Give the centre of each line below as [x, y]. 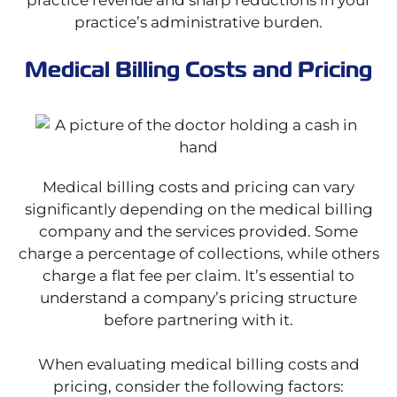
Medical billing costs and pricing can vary [198, 187]
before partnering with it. [198, 320]
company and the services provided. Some [198, 232]
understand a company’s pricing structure [198, 298]
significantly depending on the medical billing [198, 210]
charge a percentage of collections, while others [198, 254]
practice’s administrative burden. [198, 23]
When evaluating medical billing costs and [198, 365]
